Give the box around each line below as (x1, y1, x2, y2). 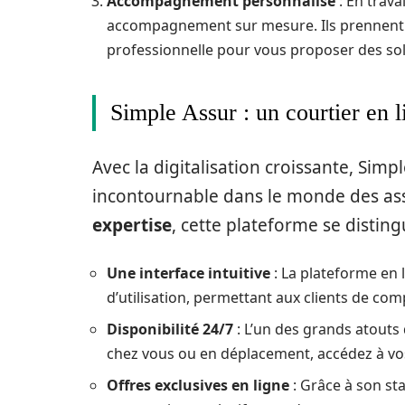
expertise (92, 213, 172, 237)
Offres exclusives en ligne (107, 375, 289, 395)
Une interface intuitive (107, 263, 270, 283)
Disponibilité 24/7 (107, 319, 233, 339)
